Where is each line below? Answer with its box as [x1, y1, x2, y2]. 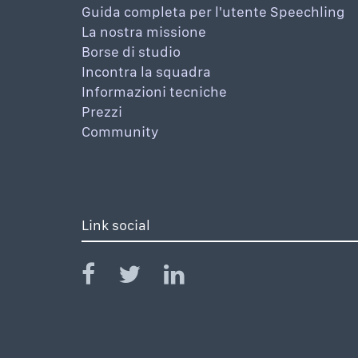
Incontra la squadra [82, 63, 211, 81]
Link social [82, 217, 150, 234]
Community [82, 123, 159, 141]
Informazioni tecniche [82, 83, 227, 101]
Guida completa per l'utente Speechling [82, 3, 344, 21]
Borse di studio [82, 43, 181, 61]
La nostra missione [82, 23, 206, 41]
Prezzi [82, 103, 122, 121]
